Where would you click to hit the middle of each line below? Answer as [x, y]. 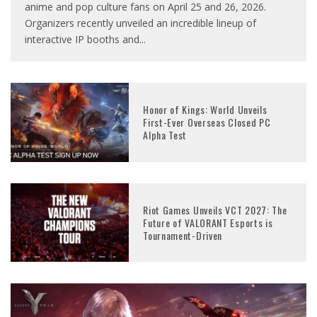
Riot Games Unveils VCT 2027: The [215, 209]
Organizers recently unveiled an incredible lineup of [140, 23]
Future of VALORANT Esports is [208, 222]
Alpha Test [165, 135]
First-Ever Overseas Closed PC [207, 122]
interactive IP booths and [82, 40]
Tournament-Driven [183, 235]
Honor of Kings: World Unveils [205, 110]
